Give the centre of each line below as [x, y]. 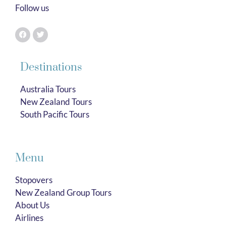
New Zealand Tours [56, 101]
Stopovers [34, 180]
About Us [32, 205]
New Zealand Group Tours [63, 193]
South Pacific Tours [55, 114]
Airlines [29, 218]
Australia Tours [48, 89]
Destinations [51, 67]
